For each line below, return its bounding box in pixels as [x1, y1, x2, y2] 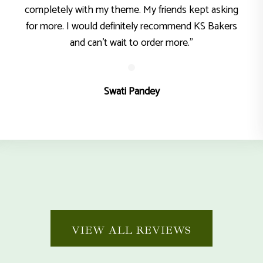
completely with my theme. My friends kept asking [25, 1, 238, 19]
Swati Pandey [103, 83, 160, 100]
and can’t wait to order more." [70, 34, 193, 52]
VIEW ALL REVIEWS [72, 224, 191, 237]
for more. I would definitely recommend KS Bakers [26, 18, 237, 35]
